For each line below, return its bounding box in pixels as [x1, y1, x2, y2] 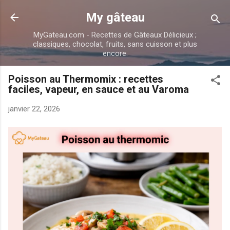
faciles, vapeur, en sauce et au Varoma [8, 83, 189, 95]
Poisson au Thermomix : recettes [8, 73, 163, 85]
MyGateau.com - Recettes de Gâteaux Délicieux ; [33, 30, 197, 40]
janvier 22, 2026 [8, 104, 60, 113]
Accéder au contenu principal [66, 8, 164, 17]
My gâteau [85, 10, 145, 25]
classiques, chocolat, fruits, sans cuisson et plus [33, 40, 197, 49]
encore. [102, 49, 128, 58]
